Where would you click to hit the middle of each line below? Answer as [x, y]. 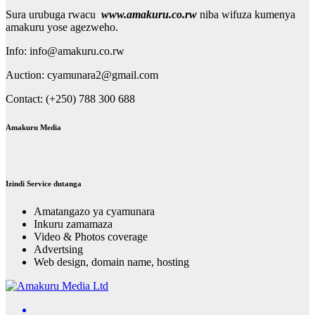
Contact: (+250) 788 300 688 [70, 99]
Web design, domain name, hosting [111, 262]
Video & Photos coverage [91, 237]
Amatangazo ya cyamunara [94, 212]
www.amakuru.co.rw [149, 15]
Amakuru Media [33, 128]
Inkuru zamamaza [73, 224]
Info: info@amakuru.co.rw [65, 51]
